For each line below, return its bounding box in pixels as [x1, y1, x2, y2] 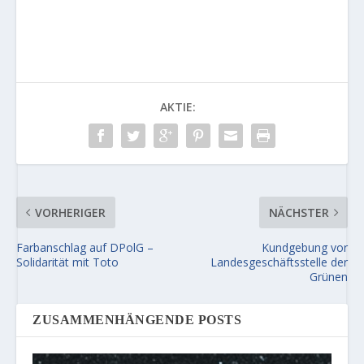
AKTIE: [159, 99, 196, 115]
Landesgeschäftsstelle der [210, 254, 348, 271]
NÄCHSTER [268, 205, 329, 221]
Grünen [309, 269, 348, 285]
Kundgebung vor [261, 240, 348, 256]
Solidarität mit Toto [16, 254, 119, 271]
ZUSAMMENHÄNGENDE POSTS [32, 313, 242, 327]
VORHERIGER [35, 205, 106, 221]
